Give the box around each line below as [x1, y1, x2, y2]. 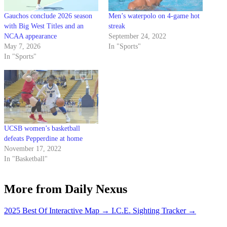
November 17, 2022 [4, 145, 61, 153]
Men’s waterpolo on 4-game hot [108, 12, 200, 20]
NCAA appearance [4, 32, 57, 41]
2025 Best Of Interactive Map [4, 206, 99, 215]
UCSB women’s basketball [4, 125, 80, 133]
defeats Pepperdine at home [4, 135, 83, 143]
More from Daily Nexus [4, 182, 127, 196]
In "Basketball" [4, 155, 48, 163]
